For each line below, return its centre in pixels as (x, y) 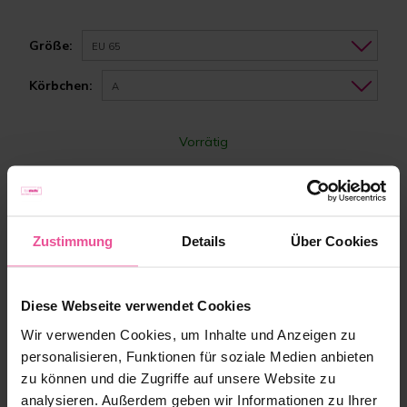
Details (203, 241)
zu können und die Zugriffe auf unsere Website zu (178, 377)
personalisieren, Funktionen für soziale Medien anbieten (198, 356)
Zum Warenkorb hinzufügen (267, 262)
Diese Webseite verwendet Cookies (136, 305)
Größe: (51, 45)
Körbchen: (61, 85)
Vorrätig (203, 141)
